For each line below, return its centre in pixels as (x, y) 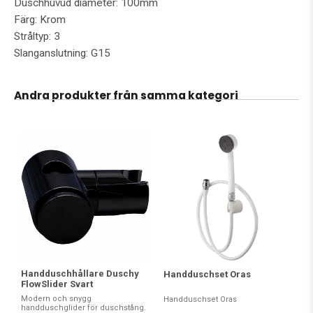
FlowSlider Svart (57, 284)
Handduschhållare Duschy (80, 274)
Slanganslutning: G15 (62, 53)
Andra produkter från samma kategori (126, 95)
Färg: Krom (40, 20)
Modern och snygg (56, 299)
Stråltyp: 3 (37, 36)
